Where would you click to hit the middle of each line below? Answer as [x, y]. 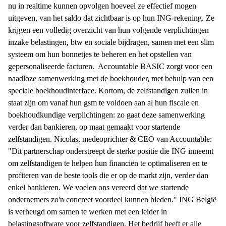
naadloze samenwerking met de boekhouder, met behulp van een [111, 78]
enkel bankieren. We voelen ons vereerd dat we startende [98, 187]
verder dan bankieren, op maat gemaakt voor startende [94, 127]
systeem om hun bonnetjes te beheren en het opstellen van [100, 54]
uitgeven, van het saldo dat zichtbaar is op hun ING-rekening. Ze [111, 18]
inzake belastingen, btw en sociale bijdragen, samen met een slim [111, 42]
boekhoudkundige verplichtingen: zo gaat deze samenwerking [106, 115]
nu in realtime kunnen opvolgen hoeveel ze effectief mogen [102, 6]
